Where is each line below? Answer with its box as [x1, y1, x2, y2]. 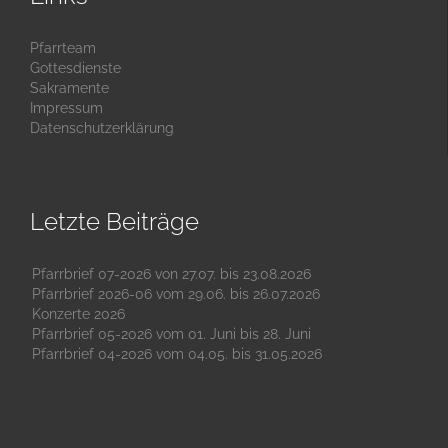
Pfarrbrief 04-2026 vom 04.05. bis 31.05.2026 [32, 345, 322, 362]
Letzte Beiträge [30, 206, 199, 236]
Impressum [30, 99, 103, 116]
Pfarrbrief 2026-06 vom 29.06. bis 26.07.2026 [32, 285, 320, 302]
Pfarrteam [30, 39, 96, 56]
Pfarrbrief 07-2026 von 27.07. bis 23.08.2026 [32, 265, 311, 282]
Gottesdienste [30, 59, 121, 76]
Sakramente [30, 79, 109, 96]
